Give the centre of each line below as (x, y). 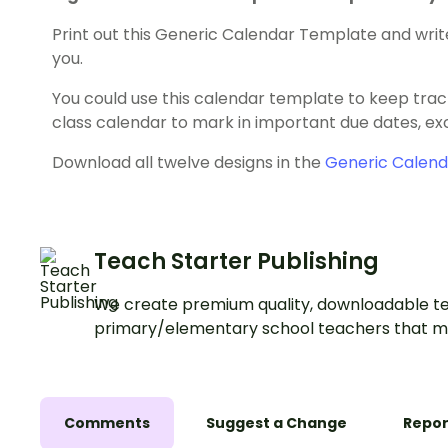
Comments (107, 423)
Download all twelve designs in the (188, 163)
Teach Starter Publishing (236, 262)
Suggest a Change (276, 423)
